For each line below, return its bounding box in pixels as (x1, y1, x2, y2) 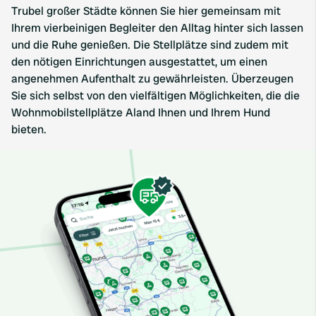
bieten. (11, 122, 47, 137)
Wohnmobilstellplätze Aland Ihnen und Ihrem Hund (11, 105, 270, 120)
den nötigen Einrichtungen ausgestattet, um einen (11, 54, 267, 69)
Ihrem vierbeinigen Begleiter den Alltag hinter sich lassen (11, 20, 303, 35)
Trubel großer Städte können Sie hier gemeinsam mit (11, 4, 281, 18)
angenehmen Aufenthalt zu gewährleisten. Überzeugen (11, 71, 293, 86)
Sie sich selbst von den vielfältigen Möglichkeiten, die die (11, 88, 300, 103)
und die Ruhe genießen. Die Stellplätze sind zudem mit (11, 37, 288, 52)
